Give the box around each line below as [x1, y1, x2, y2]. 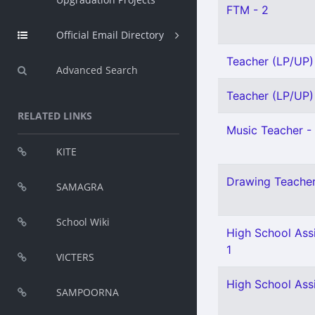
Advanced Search [56, 63, 138, 77]
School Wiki [56, 215, 110, 229]
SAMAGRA [56, 180, 103, 193]
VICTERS [56, 250, 94, 264]
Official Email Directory [56, 28, 164, 41]
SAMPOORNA [56, 285, 119, 299]
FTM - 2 [226, 3, 269, 17]
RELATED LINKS [18, 109, 92, 122]
